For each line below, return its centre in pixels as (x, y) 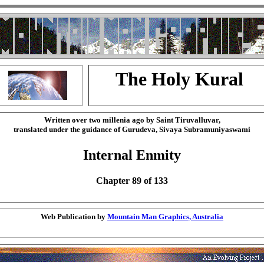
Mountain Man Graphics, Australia (165, 217)
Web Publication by (74, 217)
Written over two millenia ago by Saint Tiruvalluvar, (132, 120)
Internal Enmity (132, 155)
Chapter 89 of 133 (132, 181)
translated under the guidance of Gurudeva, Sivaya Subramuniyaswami (132, 129)
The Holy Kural (179, 79)
